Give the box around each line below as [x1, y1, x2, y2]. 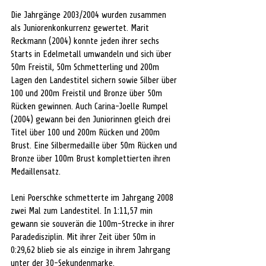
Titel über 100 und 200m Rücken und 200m [11, 128, 162, 138]
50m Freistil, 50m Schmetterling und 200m [11, 62, 161, 72]
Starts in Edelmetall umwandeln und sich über [11, 49, 174, 59]
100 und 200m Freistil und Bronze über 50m [11, 88, 164, 99]
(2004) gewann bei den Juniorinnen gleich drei [11, 115, 173, 125]
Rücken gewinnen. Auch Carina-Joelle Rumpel [11, 102, 170, 112]
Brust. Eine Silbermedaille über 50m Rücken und [11, 141, 179, 151]
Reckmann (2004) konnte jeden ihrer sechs [11, 36, 161, 46]
